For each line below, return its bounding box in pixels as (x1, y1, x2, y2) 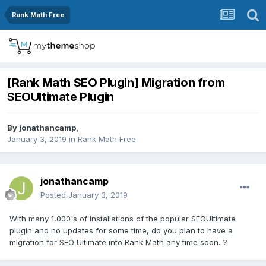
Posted (40, 190, 68, 200)
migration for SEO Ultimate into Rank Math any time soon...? (9, 237, 227, 248)
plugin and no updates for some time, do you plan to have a (9, 226, 233, 236)
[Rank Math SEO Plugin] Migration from (7, 75, 225, 90)
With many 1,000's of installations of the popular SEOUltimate (9, 214, 236, 224)
